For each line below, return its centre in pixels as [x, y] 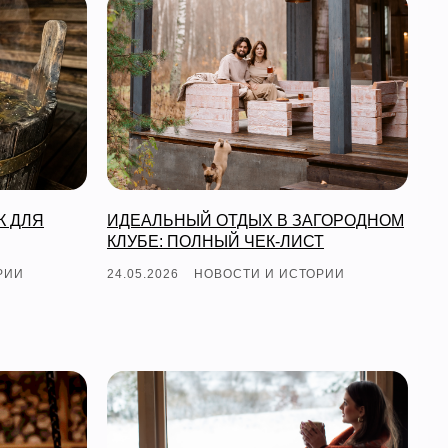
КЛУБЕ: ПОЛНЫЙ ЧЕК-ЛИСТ [215, 241]
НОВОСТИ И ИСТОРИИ [269, 273]
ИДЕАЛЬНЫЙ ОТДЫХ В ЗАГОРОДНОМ [255, 220]
